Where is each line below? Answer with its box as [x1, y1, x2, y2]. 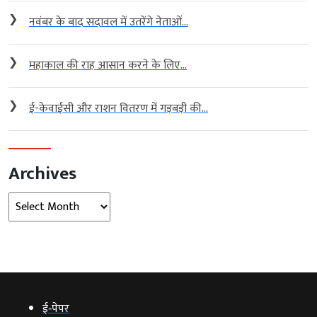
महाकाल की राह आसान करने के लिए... [29, 55, 187, 75]
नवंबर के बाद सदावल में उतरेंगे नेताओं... [29, 12, 188, 32]
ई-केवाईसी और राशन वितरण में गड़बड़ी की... [29, 98, 208, 118]
